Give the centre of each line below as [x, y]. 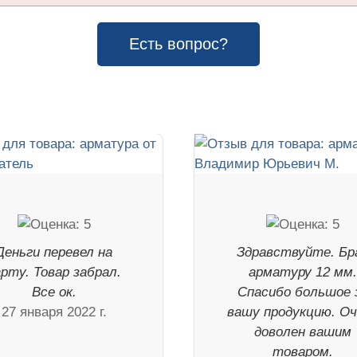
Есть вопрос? [178, 44]
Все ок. [54, 292]
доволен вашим [303, 332]
